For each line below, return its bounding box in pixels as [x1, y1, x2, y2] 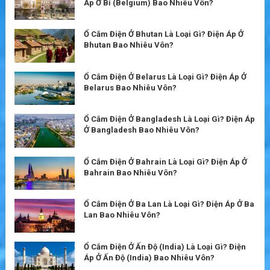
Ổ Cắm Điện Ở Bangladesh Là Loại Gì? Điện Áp [84, 115, 255, 124]
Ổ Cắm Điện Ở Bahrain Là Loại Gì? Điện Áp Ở [84, 157, 247, 166]
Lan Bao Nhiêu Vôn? [84, 210, 160, 220]
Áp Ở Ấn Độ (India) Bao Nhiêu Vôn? [84, 253, 215, 263]
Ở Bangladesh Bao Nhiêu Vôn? [84, 125, 199, 135]
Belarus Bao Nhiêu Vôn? [84, 83, 177, 92]
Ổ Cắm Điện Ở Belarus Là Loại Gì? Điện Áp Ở [84, 72, 246, 81]
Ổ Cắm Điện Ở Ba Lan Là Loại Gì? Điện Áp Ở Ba [84, 199, 254, 209]
